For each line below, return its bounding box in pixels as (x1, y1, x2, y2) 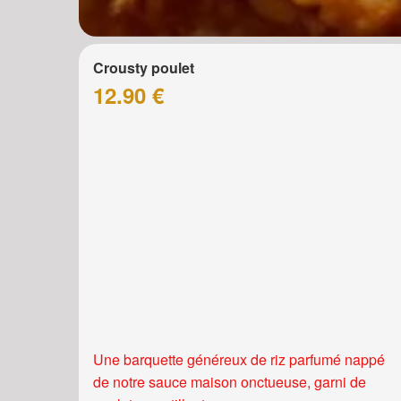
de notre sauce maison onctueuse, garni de (93, 371, 366, 393)
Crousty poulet (93, 57, 194, 78)
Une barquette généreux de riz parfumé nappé (93, 349, 385, 371)
